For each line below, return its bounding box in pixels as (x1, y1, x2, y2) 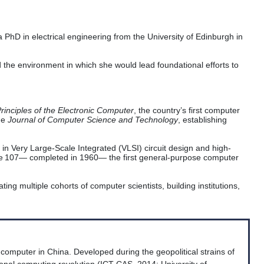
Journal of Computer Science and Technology (8, 115, 178, 125)
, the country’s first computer (134, 105, 240, 115)
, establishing (178, 115, 227, 125)
